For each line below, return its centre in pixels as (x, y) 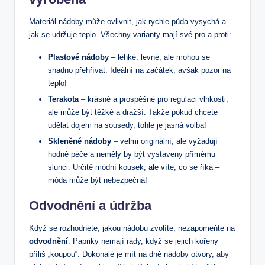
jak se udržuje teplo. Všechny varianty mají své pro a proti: (130, 35)
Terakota (63, 99)
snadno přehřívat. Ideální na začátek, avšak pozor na (139, 70)
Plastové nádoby (78, 57)
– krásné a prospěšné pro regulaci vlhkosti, (153, 99)
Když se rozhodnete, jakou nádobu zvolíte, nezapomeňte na (132, 228)
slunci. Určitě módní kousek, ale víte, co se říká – (134, 167)
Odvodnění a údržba (90, 206)
